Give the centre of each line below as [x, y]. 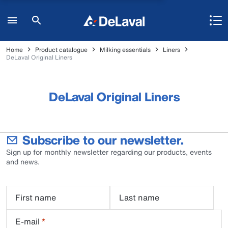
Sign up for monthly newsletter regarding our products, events [109, 152]
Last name [139, 197]
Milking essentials [125, 49]
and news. [23, 162]
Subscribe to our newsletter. [103, 140]
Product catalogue [61, 49]
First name [36, 197]
